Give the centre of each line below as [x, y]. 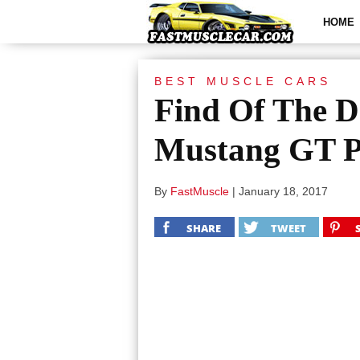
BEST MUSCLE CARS [243, 81]
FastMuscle [200, 191]
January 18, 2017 [283, 191]
